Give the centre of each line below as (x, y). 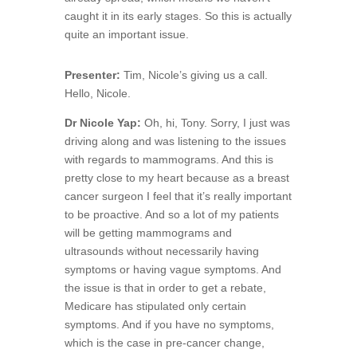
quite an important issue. (126, 34)
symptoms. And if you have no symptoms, (169, 324)
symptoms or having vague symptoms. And (173, 269)
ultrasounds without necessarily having (161, 251)
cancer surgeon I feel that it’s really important (178, 196)
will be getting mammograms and (148, 232)
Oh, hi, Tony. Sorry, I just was (215, 122)
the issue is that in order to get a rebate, (165, 287)
